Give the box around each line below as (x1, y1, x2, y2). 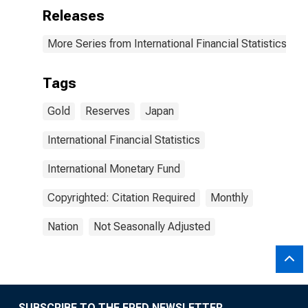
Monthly (210, 191, 248, 204)
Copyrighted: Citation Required (47, 191, 195, 204)
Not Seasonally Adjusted (93, 220, 210, 233)
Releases (43, 8, 104, 24)
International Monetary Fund (47, 162, 180, 175)
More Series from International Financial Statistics (47, 37, 287, 50)
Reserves (85, 104, 130, 118)
